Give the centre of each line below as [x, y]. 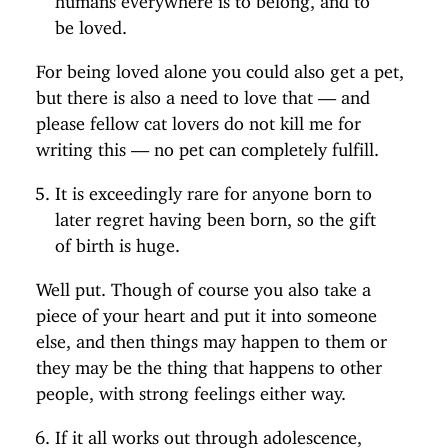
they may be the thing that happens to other [208, 363]
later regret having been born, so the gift [215, 214]
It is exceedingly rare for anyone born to [213, 188]
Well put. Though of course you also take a [203, 285]
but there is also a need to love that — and [202, 92]
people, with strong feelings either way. [190, 389]
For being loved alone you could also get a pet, [219, 66]
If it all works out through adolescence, [208, 433]
